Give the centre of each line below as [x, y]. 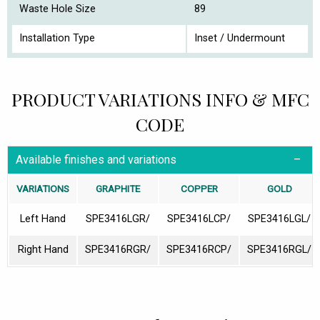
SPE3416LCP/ [199, 219]
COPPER [199, 189]
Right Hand [43, 250]
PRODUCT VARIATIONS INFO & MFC [160, 99]
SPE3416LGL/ [279, 219]
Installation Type [57, 39]
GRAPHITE [118, 189]
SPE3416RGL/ [279, 250]
